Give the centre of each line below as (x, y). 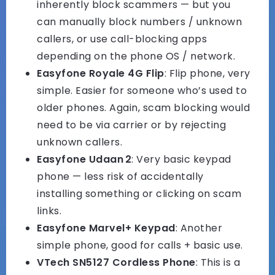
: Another (199, 228)
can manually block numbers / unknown (139, 22)
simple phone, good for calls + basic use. (140, 246)
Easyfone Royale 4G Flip (101, 74)
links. (49, 211)
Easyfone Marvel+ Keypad (106, 228)
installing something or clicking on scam (139, 194)
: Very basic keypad (181, 160)
